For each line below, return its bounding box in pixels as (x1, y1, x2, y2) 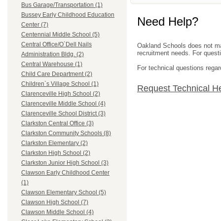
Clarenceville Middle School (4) (21, 100, 106, 108)
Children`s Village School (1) (21, 80, 99, 88)
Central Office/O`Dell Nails (21, 41, 92, 48)
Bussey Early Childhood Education (21, 11, 114, 19)
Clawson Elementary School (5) (21, 189, 106, 196)
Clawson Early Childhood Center (21, 169, 110, 177)
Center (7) (21, 21, 48, 29)
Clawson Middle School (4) (21, 209, 94, 216)
